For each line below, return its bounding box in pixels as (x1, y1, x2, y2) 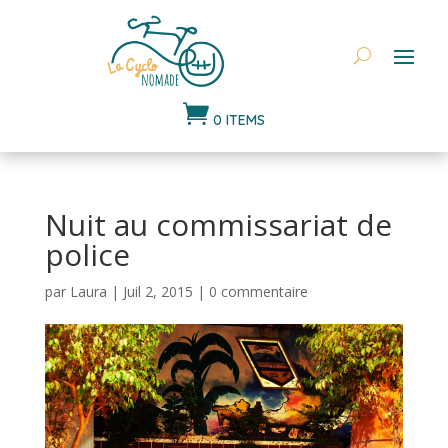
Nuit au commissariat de (44, 203, 392, 245)
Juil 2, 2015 (122, 281, 193, 301)
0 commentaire (208, 281, 308, 301)
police (44, 233, 130, 275)
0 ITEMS (213, 110, 265, 129)
